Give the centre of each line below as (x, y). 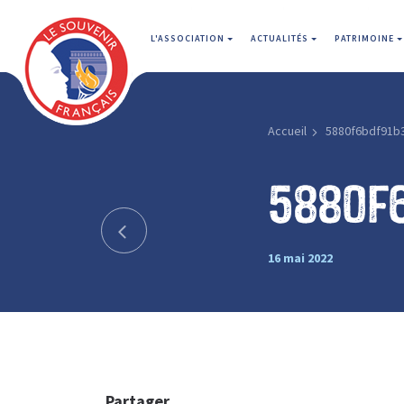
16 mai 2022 (300, 257)
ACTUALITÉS (281, 38)
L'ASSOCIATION (189, 38)
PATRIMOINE (366, 38)
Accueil (287, 131)
